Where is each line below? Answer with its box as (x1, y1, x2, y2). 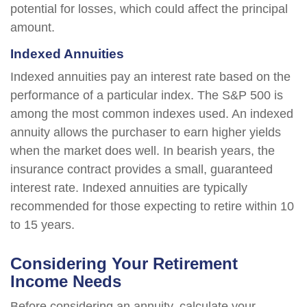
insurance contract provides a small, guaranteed (10, 162, 273, 176)
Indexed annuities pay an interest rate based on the (10, 70, 291, 84)
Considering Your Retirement (10, 254, 238, 273)
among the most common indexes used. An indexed (10, 107, 293, 121)
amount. (10, 21, 55, 34)
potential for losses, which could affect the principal (10, 2, 288, 16)
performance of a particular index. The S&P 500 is (10, 88, 283, 102)
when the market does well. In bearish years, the (10, 144, 275, 158)
